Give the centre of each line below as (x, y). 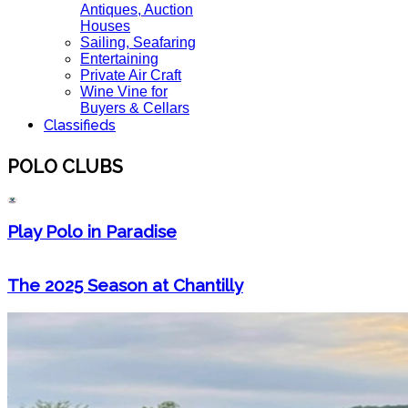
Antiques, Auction (137, 10)
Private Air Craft (131, 75)
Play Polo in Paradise (92, 231)
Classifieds (80, 125)
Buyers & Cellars (135, 108)
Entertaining (119, 59)
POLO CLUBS (65, 166)
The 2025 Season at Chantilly (125, 285)
